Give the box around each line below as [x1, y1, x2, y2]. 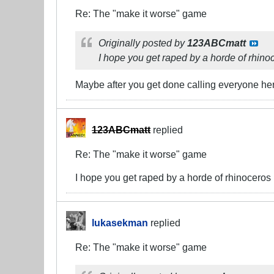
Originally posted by [98, 37, 187, 48]
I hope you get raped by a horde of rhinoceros [75, 171, 271, 183]
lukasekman [92, 217, 148, 228]
